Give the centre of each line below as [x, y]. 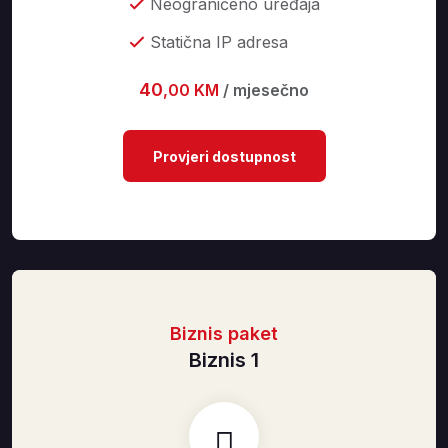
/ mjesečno [266, 90]
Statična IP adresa [218, 42]
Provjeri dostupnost [224, 156]
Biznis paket [224, 333]
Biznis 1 [224, 360]
